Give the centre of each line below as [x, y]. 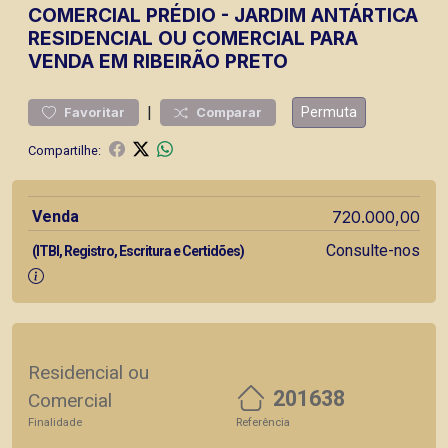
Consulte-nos [372, 250]
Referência [263, 422]
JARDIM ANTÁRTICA [326, 15]
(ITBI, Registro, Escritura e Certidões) [138, 251]
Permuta [329, 112]
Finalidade [55, 422]
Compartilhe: [64, 150]
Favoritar [94, 112]
